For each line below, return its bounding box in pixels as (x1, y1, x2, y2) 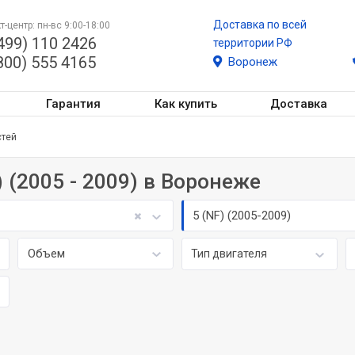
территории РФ (213, 36, 292, 49)
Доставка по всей (213, 18, 307, 31)
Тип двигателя (191, 247, 268, 260)
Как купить (154, 96, 217, 111)
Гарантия (45, 96, 101, 111)
